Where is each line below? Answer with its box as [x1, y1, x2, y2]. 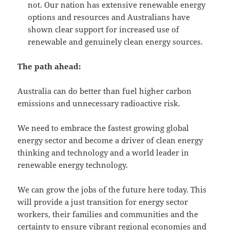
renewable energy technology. [17, 160, 128, 170]
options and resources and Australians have [28, 12, 190, 23]
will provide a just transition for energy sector [17, 197, 188, 207]
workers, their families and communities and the [17, 209, 199, 220]
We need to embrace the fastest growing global [17, 123, 189, 133]
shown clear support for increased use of [28, 24, 180, 35]
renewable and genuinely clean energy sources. [28, 36, 203, 47]
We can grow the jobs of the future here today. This [17, 184, 207, 195]
